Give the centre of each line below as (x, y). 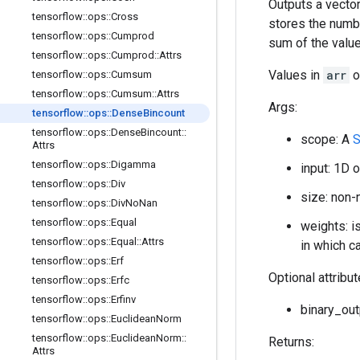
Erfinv (123, 299)
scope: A (327, 139)
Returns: (291, 342)
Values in (296, 75)
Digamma (133, 164)
